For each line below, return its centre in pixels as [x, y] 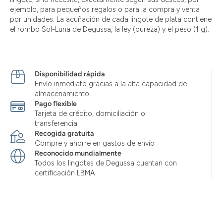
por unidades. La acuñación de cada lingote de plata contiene [111, 20]
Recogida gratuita [64, 134]
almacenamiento [62, 94]
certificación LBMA [65, 173]
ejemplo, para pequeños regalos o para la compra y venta [105, 10]
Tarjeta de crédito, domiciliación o [90, 114]
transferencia [56, 124]
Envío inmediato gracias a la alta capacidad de [111, 84]
